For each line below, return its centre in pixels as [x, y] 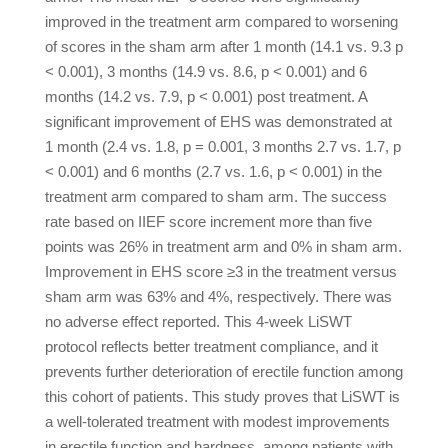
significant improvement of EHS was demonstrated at [218, 121]
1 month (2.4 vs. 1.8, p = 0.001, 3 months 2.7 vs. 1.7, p [222, 146]
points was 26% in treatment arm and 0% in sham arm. [223, 246]
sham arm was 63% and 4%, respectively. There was [218, 296]
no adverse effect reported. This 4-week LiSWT [198, 321]
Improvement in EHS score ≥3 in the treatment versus [220, 271]
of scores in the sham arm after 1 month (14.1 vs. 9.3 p [223, 46]
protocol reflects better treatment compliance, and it [211, 346]
